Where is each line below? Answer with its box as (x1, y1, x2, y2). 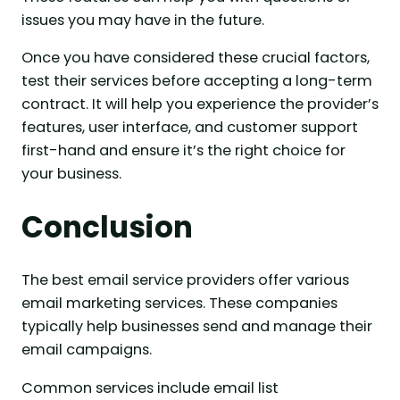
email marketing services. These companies (21, 293, 337, 314)
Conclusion (21, 207, 193, 248)
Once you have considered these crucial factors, (21, 47, 370, 69)
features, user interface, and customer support (21, 117, 358, 138)
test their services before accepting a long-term (21, 71, 372, 92)
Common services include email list (21, 377, 279, 398)
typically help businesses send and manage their (21, 316, 372, 337)
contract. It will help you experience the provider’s (21, 94, 379, 115)
